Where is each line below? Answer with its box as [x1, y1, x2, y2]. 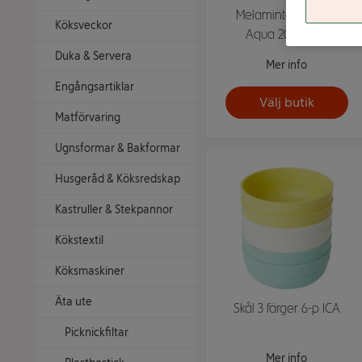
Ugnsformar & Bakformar [55, 141, 180, 155]
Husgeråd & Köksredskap [55, 172, 180, 186]
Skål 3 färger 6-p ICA [233, 300, 340, 316]
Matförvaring [55, 111, 120, 124]
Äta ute [55, 295, 92, 309]
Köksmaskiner [55, 264, 124, 278]
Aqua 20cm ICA [245, 26, 328, 42]
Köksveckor [55, 19, 112, 32]
